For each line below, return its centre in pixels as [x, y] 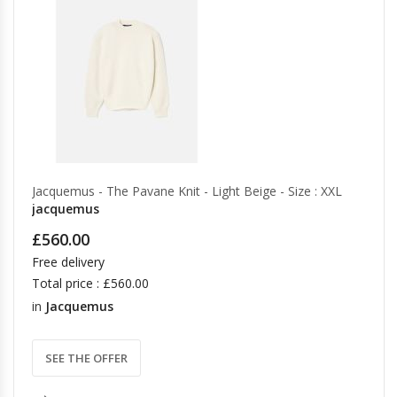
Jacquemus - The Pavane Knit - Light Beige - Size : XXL [187, 191]
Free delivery [68, 262]
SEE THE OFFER [86, 358]
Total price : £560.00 [90, 283]
